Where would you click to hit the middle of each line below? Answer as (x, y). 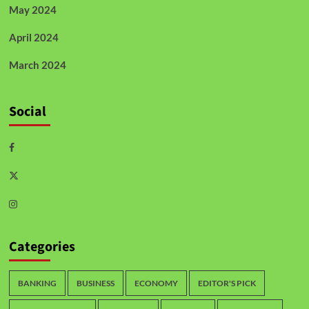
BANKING (37, 283)
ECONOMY (156, 283)
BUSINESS (95, 283)
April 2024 (33, 37)
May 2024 (32, 9)
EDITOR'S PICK (227, 283)
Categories (42, 247)
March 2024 (37, 64)
